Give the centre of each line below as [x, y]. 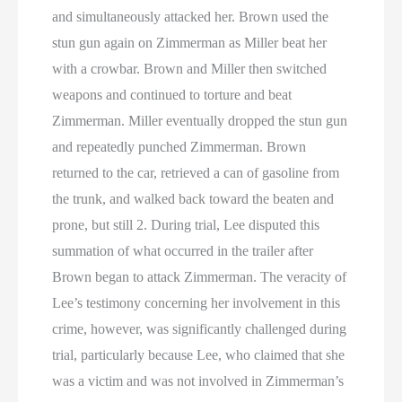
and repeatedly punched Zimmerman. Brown [179, 147]
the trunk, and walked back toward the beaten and [193, 199]
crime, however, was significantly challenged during [200, 329]
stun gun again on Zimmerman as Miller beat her [190, 43]
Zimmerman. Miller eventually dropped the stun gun [200, 121]
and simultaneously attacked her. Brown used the [191, 17]
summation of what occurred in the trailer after [183, 251]
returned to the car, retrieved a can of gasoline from [196, 173]
